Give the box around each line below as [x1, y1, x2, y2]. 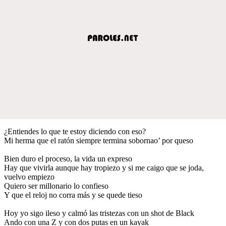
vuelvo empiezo [4, 172, 54, 181]
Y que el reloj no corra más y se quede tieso [4, 190, 142, 199]
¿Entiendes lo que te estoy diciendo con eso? [4, 127, 146, 136]
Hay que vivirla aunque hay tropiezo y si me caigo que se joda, [4, 163, 204, 172]
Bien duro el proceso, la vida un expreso [4, 154, 132, 163]
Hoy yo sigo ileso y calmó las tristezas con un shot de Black [4, 208, 194, 217]
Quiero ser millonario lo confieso [4, 181, 108, 190]
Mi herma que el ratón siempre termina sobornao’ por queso [4, 136, 193, 145]
